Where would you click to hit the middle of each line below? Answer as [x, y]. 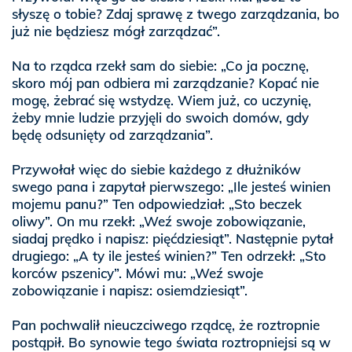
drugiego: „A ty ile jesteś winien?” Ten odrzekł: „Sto [169, 256]
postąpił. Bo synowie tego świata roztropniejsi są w [171, 342]
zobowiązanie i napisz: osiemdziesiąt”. [130, 290]
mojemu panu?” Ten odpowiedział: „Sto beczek [157, 204]
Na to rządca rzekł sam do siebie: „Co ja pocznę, [160, 66]
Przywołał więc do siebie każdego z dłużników [156, 169]
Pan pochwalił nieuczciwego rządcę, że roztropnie [166, 325]
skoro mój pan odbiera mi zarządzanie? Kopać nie [165, 83]
